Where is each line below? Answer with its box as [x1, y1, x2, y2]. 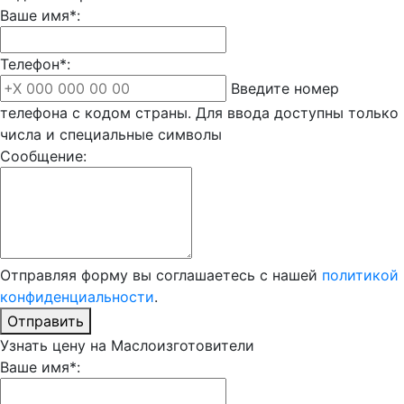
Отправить [7, 311, 84, 330]
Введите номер [231, 78, 339, 97]
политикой [322, 265, 399, 284]
